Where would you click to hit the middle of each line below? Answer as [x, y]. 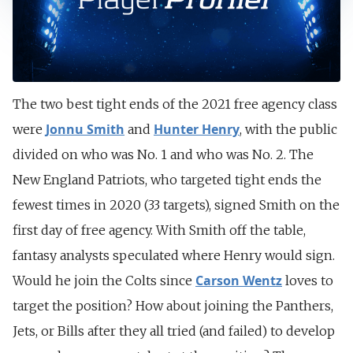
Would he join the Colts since [104, 280]
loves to [308, 280]
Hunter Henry [197, 129]
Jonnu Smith [85, 129]
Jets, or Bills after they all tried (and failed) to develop [174, 331]
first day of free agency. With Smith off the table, [159, 230]
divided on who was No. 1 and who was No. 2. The [163, 154]
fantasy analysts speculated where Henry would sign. [174, 255]
